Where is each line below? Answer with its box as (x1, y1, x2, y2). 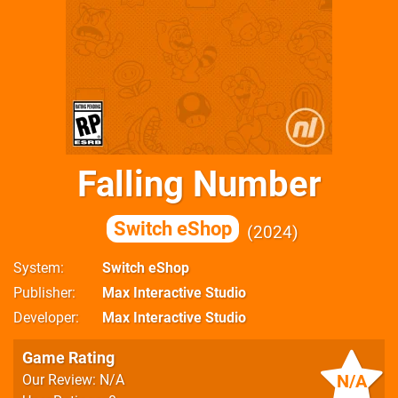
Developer (13, 309, 76, 326)
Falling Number (76, 163, 322, 205)
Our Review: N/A (22, 371, 124, 388)
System (13, 259, 60, 276)
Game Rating (22, 348, 115, 367)
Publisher (13, 284, 72, 301)
